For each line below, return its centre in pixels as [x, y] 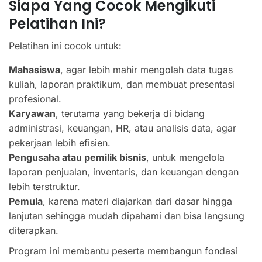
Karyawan [32, 113]
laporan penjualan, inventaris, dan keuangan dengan [124, 172]
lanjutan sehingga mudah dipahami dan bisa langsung [127, 216]
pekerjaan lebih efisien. [60, 143]
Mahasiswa [35, 70]
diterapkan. [34, 230]
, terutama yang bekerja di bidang [130, 113]
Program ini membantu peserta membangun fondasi [123, 251]
